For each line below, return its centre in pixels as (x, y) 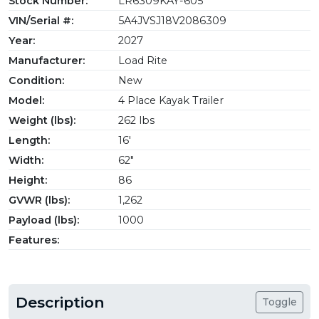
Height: (28, 180)
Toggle (279, 302)
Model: (26, 100)
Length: (29, 140)
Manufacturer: (47, 60)
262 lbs (135, 120)
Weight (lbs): (42, 120)
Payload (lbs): (44, 220)
